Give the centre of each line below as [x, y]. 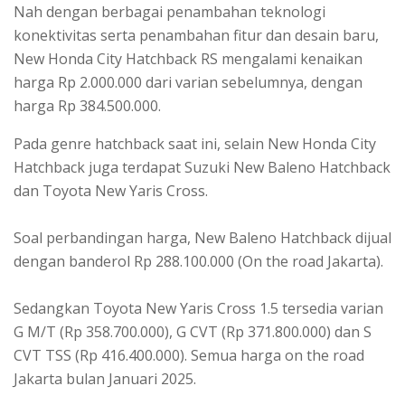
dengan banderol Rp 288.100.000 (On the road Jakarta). [198, 262]
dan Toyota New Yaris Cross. [111, 191]
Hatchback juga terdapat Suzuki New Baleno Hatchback [202, 168]
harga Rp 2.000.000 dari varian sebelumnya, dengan [188, 83]
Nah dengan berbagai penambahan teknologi [170, 12]
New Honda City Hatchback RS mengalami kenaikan [188, 59]
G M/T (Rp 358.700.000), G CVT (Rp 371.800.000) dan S [193, 332]
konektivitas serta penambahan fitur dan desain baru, [196, 36]
